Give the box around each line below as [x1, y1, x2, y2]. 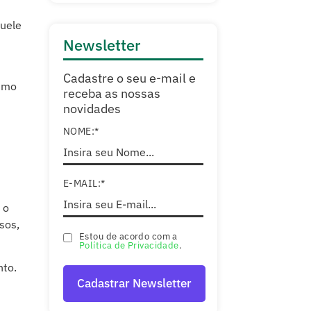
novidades [63, 101, 121, 117]
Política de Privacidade [79, 239, 179, 251]
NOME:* [63, 124, 99, 137]
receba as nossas [63, 85, 160, 102]
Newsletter [63, 35, 140, 56]
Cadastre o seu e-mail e [63, 70, 196, 87]
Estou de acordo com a [79, 230, 178, 242]
